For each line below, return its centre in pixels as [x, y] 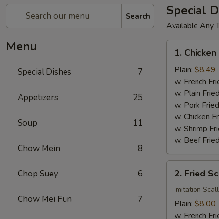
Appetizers [38, 98]
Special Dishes [44, 72]
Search [138, 16]
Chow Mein [39, 148]
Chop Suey [38, 174]
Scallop [179, 190]
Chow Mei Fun [45, 199]
